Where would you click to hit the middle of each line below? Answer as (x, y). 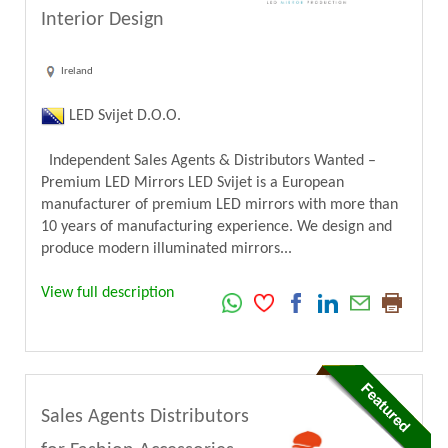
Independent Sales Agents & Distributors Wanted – (208, 160)
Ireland (77, 72)
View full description (107, 292)
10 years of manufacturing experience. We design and (216, 226)
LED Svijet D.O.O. (123, 115)
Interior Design (102, 20)
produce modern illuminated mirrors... (166, 248)
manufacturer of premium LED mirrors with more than (219, 204)
